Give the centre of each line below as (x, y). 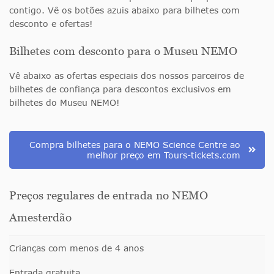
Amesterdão (40, 217)
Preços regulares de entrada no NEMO (109, 195)
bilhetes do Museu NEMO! (65, 102)
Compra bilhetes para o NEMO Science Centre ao (135, 144)
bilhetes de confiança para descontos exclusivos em (120, 89)
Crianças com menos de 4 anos (76, 248)
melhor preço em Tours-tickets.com (164, 155)
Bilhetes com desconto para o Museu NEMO (123, 51)
